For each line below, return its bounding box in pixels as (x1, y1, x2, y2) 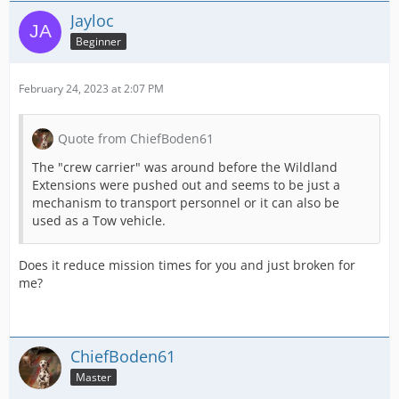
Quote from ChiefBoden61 (58, 130, 214, 147)
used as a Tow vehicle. (32, 212, 166, 229)
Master (76, 369, 111, 385)
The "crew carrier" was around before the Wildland (32, 159, 338, 175)
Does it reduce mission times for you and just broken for (19, 256, 355, 273)
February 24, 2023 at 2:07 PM (19, 81, 164, 96)
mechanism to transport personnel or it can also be (32, 194, 339, 211)
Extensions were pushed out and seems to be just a (32, 176, 340, 193)
